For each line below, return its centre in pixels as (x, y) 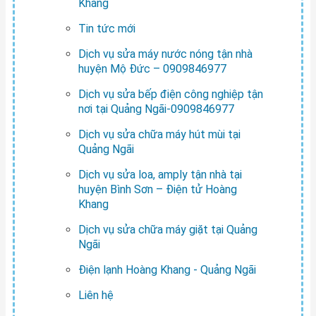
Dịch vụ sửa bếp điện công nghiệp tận (170, 94)
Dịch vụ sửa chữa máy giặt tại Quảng (168, 229)
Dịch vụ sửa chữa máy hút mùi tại (159, 134)
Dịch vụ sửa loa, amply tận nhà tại (160, 174)
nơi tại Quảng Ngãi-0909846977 (156, 109)
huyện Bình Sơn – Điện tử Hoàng (157, 189)
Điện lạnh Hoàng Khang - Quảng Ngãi (167, 269)
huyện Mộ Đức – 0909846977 (152, 68)
